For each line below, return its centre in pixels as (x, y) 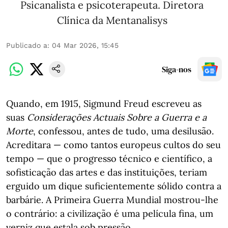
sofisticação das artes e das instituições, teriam (107, 172)
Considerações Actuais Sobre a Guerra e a (117, 117)
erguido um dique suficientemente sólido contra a (114, 186)
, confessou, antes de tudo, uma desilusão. (123, 131)
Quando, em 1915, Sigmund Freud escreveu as (104, 104)
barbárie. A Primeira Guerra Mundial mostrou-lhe (112, 200)
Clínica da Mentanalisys (112, 20)
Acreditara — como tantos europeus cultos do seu (113, 145)
